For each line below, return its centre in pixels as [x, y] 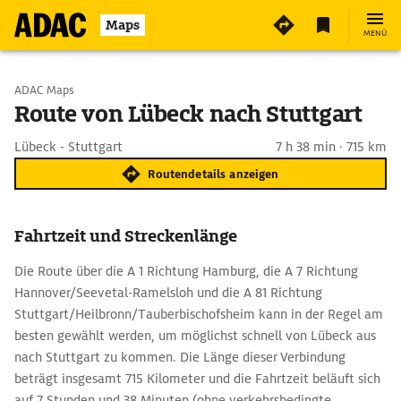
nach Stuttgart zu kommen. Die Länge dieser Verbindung [180, 357]
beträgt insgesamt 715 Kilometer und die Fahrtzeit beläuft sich [197, 379]
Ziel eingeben [90, 136]
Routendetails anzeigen [213, 174]
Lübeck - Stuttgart [68, 147]
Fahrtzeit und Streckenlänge [126, 236]
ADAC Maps [44, 90]
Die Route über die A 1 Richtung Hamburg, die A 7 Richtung [186, 271]
